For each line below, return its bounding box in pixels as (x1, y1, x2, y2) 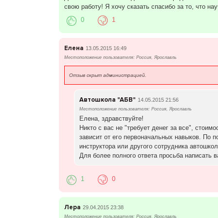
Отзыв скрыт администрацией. (69, 73, 146, 78)
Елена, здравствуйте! (79, 115, 144, 123)
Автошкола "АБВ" (79, 96, 136, 104)
